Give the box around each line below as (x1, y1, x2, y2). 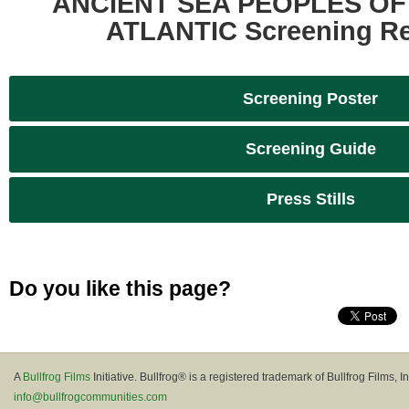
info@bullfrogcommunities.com (14, 390, 167, 404)
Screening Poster (243, 89, 378, 108)
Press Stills (266, 190, 355, 209)
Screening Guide (245, 139, 376, 158)
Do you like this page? (9, 276, 231, 300)
